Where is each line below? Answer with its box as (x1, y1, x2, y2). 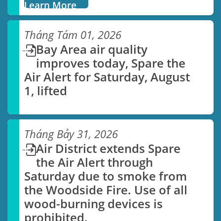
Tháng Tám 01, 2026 (24, 28, 122, 42)
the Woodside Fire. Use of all (24, 182, 188, 198)
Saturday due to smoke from (24, 168, 187, 184)
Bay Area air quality (36, 41, 148, 58)
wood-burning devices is (24, 195, 163, 212)
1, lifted (24, 82, 68, 99)
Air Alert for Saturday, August (24, 69, 190, 85)
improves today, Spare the (36, 55, 186, 72)
